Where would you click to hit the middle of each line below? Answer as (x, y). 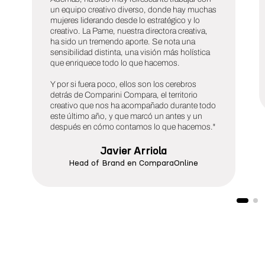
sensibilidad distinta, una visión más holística (130, 52)
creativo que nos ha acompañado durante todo (133, 106)
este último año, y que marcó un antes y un (126, 116)
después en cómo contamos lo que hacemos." (133, 127)
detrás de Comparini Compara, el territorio (124, 95)
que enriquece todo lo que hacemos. (115, 63)
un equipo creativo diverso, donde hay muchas (133, 10)
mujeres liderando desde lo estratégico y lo (125, 20)
